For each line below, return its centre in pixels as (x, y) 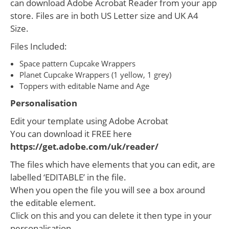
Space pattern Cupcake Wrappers (77, 63)
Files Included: (39, 46)
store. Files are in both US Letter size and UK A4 (104, 16)
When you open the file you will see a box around (108, 190)
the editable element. (53, 203)
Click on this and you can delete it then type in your (111, 215)
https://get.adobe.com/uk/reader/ (84, 146)
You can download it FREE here (71, 134)
